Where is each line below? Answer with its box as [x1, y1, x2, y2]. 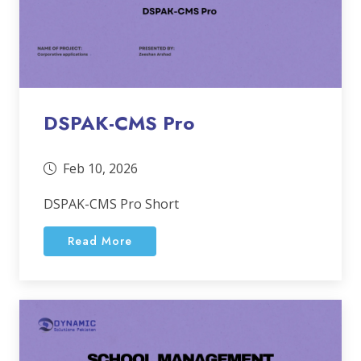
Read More [68, 233, 132, 249]
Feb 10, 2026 [63, 160, 138, 177]
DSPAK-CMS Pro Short [44, 195, 179, 213]
